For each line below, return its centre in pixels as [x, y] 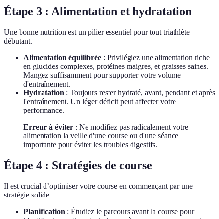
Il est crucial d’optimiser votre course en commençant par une [98, 186]
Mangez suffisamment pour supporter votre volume [102, 75]
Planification [44, 211]
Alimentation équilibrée [62, 58]
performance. [44, 110]
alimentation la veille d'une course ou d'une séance [101, 136]
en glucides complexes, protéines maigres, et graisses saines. [116, 66]
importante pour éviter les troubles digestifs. [90, 145]
